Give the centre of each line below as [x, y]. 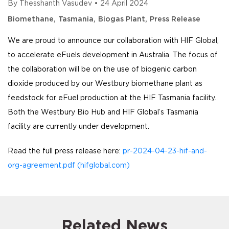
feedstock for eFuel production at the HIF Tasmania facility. [112, 98]
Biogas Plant [122, 20]
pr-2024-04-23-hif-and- [165, 152]
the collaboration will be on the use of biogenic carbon [102, 70]
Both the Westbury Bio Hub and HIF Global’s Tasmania [103, 113]
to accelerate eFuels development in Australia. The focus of [113, 55]
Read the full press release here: [65, 152]
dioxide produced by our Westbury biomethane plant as [105, 84]
